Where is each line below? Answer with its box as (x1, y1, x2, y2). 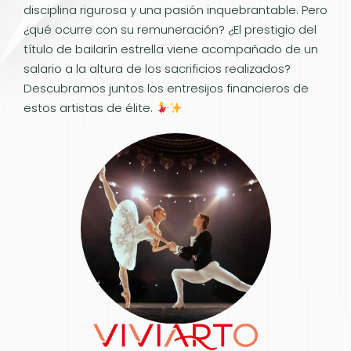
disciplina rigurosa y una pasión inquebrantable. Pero (24, 2, 327, 18)
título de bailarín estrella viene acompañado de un (24, 41, 318, 57)
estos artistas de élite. (24, 100, 156, 116)
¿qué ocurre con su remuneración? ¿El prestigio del (24, 21, 317, 38)
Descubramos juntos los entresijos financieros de (24, 80, 309, 96)
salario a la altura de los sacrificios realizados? (24, 60, 291, 77)
